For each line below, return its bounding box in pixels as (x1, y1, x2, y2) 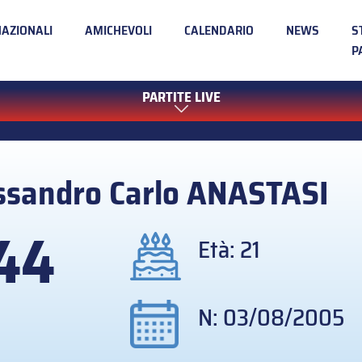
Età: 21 (198, 231, 261, 268)
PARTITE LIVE (141, 86, 221, 108)
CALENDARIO (184, 20, 254, 40)
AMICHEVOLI (85, 20, 152, 40)
